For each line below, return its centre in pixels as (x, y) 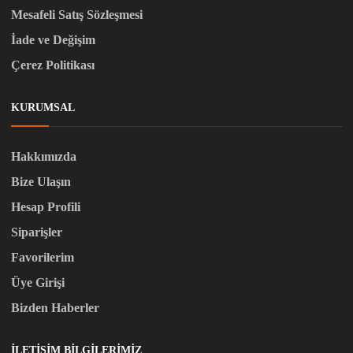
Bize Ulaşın (41, 182)
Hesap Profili (46, 207)
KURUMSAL (43, 108)
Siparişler (37, 232)
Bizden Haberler (55, 308)
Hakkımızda (44, 157)
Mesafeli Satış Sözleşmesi (77, 15)
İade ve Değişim (53, 40)
